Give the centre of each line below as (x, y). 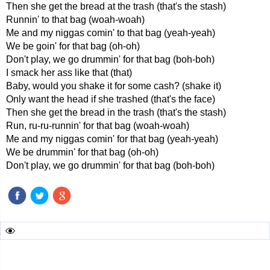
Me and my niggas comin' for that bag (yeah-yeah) (112, 139)
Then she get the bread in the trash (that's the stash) (116, 112)
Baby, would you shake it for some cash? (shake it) (114, 86)
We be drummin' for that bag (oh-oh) (82, 152)
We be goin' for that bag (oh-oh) (73, 46)
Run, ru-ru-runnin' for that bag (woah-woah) (98, 126)
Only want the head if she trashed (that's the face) (111, 99)
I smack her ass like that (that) (69, 73)
